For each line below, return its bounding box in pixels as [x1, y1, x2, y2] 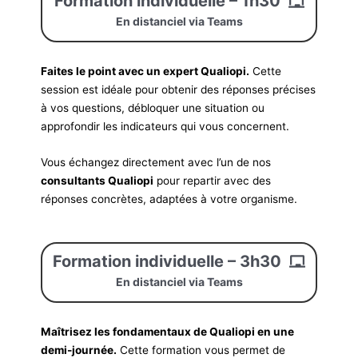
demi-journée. [41, 343, 117, 356]
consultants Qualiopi [41, 174, 154, 188]
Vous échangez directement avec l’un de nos [41, 156, 272, 169]
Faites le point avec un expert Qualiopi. [41, 65, 250, 78]
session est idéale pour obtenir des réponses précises [41, 83, 316, 97]
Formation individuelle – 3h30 [53, 251, 281, 271]
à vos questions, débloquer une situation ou [41, 101, 265, 115]
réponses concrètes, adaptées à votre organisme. [41, 193, 298, 206]
